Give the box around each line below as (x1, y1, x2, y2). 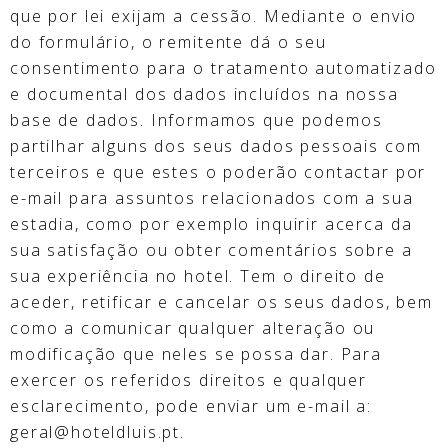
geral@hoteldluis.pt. (10, 420, 186, 443)
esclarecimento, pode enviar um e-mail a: (10, 394, 373, 417)
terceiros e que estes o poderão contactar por (10, 160, 427, 183)
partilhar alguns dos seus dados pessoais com (10, 134, 422, 157)
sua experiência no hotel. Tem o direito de (10, 264, 386, 287)
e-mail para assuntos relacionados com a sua (10, 186, 414, 209)
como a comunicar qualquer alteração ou (10, 316, 376, 339)
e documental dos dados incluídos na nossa (10, 82, 399, 105)
